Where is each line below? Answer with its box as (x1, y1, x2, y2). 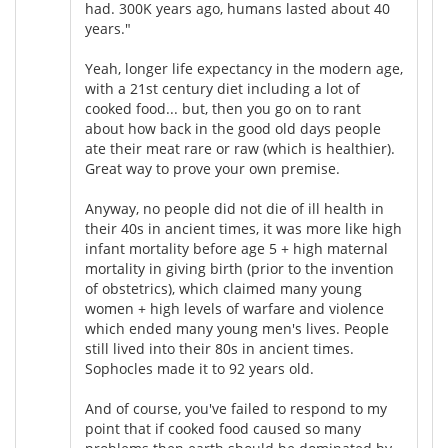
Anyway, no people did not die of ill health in (85, 198, 384, 218)
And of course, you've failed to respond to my (85, 398, 387, 418)
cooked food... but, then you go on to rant (85, 98, 361, 118)
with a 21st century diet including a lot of (85, 78, 360, 98)
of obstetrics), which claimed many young (85, 278, 362, 298)
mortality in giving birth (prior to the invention (85, 258, 394, 278)
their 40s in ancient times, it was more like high (85, 218, 402, 238)
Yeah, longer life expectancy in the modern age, (85, 58, 403, 78)
